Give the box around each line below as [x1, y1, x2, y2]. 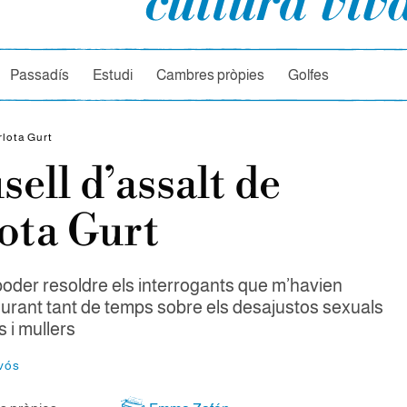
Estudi [93, 66, 134, 83]
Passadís [10, 66, 70, 83]
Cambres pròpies [156, 66, 265, 83]
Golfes [288, 66, 330, 83]
